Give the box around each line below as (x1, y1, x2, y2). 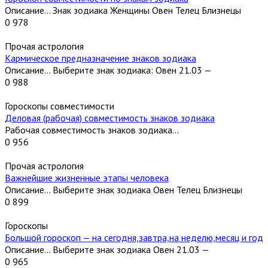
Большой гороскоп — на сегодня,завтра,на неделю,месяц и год (5, 232, 263, 244)
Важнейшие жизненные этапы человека (5, 172, 169, 184)
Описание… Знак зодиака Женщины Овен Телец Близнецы (5, 4, 241, 17)
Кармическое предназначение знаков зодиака (5, 52, 196, 65)
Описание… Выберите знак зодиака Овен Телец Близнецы (5, 184, 242, 196)
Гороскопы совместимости (5, 100, 114, 112)
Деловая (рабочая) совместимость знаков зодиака (5, 112, 215, 124)
